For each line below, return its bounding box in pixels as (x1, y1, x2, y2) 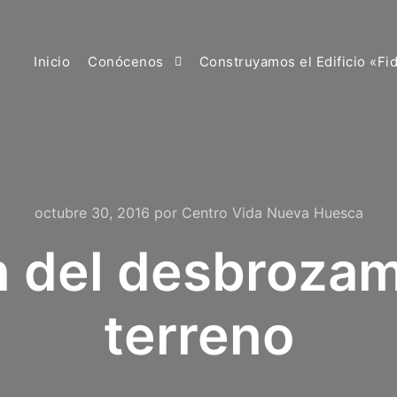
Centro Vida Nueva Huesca (181, 204, 363, 222)
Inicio (34, 53, 70, 70)
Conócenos (88, 53, 164, 70)
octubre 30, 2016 (34, 204, 150, 222)
